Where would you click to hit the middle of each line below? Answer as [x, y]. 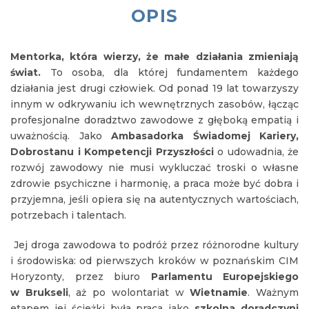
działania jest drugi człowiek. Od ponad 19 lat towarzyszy [154, 89]
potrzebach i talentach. [68, 216]
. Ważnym [273, 293]
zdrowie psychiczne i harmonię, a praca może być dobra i [154, 184]
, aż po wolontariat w [129, 293]
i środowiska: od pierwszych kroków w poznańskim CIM [154, 261]
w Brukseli [39, 293]
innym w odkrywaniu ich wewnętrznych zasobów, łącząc [154, 104]
